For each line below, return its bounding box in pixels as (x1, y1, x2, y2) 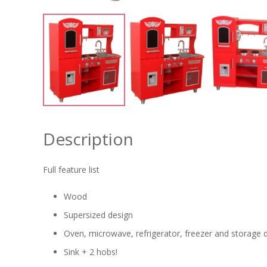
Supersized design (64, 209, 133, 221)
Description (43, 127, 133, 150)
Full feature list (43, 163, 100, 175)
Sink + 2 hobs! (64, 246, 117, 257)
